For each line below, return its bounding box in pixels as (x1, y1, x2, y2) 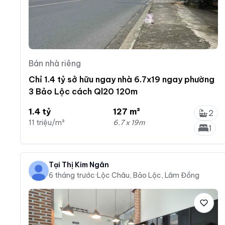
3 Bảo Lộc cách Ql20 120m (29, 86, 138, 96)
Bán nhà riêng (29, 58, 81, 68)
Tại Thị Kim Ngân (49, 160, 109, 169)
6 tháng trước (49, 170, 95, 180)
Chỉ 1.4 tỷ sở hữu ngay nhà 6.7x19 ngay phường (29, 74, 214, 84)
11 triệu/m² (29, 118, 65, 127)
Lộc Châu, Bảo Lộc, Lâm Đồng (97, 170, 199, 180)
